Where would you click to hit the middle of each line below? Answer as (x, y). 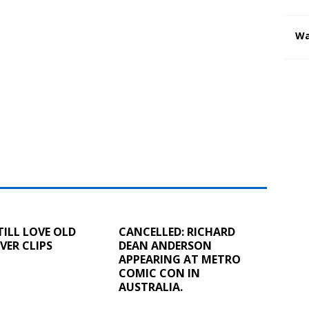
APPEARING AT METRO (180, 259)
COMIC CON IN (160, 273)
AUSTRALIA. (151, 287)
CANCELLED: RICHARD (177, 231)
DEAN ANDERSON (166, 245)
